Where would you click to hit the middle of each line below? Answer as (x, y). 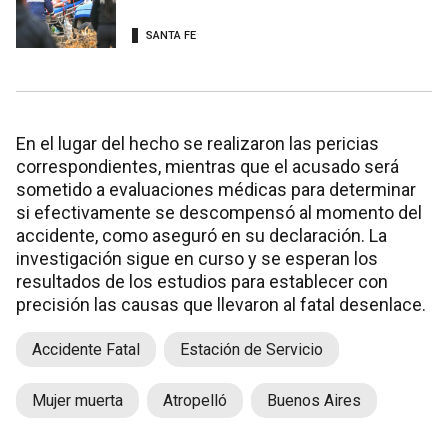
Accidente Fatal (86, 350)
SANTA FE (171, 35)
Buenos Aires (314, 401)
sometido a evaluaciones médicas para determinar (216, 190)
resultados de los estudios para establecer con (202, 282)
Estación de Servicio (251, 350)
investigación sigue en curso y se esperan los (197, 259)
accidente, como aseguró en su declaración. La (201, 236)
